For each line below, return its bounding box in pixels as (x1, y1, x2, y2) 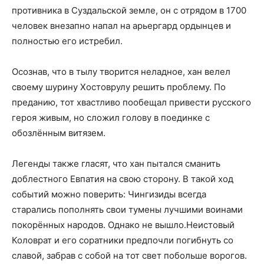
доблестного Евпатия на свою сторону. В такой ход (12, 173, 233, 184)
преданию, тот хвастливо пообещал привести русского (12, 97, 251, 108)
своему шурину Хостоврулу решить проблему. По (12, 81, 226, 93)
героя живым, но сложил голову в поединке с (12, 112, 210, 123)
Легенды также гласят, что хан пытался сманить (12, 158, 220, 169)
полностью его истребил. (12, 35, 123, 47)
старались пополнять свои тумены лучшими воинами (12, 204, 243, 215)
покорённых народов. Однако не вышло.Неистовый (12, 219, 235, 230)
